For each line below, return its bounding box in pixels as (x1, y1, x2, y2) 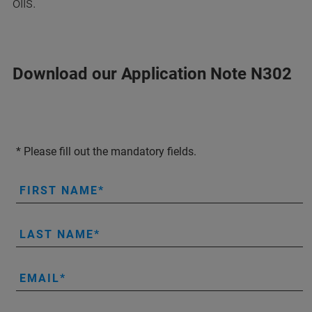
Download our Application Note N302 (13, 64, 292, 84)
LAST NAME (19, 228, 94, 241)
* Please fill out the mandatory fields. (16, 145, 196, 158)
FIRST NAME (19, 184, 98, 197)
